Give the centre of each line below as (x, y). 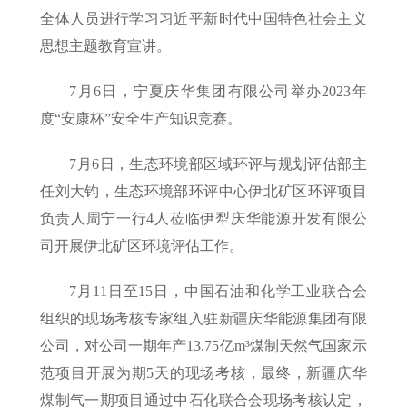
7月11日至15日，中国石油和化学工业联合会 (218, 292)
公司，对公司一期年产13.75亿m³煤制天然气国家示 (203, 346)
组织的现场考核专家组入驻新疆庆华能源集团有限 (203, 319)
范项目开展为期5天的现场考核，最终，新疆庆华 (203, 373)
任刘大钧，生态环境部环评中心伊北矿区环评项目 (203, 192)
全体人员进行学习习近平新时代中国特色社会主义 (203, 19)
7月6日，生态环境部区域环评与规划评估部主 (218, 164)
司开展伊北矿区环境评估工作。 (142, 246)
